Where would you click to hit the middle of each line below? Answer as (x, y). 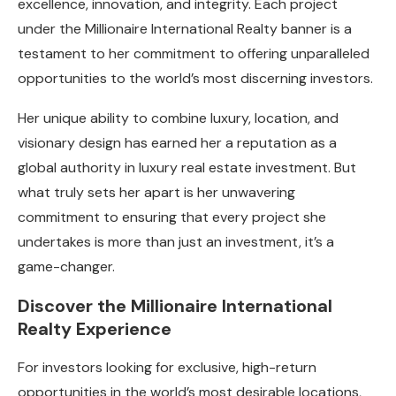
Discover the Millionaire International (175, 305)
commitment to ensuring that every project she (172, 217)
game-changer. (66, 266)
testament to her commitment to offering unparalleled (194, 53)
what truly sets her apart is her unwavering (156, 192)
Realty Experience (95, 328)
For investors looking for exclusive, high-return (167, 367)
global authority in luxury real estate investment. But (187, 167)
